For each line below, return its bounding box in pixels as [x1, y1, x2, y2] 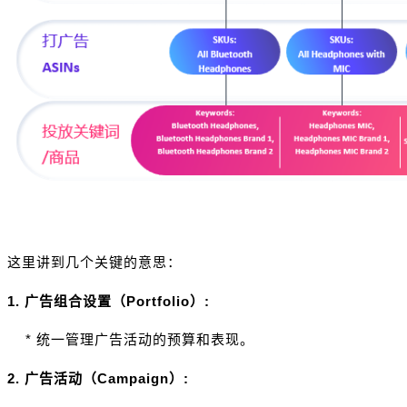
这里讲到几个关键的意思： [7, 254, 182, 271]
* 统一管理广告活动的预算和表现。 [7, 332, 254, 348]
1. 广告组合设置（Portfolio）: [7, 293, 210, 309]
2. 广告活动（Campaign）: [7, 370, 189, 386]
